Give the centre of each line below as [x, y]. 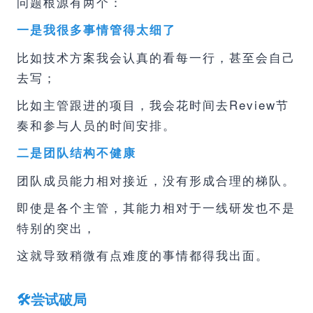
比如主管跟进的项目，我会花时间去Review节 [153, 104]
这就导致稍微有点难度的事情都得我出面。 [143, 255]
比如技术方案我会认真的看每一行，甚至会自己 [156, 57]
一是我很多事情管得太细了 [96, 29]
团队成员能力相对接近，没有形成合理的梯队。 [156, 180]
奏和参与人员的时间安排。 [96, 125]
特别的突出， [57, 227]
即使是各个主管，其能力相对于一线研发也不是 [156, 207]
